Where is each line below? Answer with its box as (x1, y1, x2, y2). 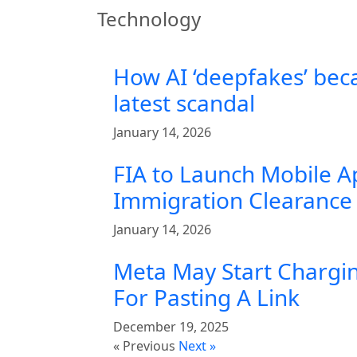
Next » (178, 337, 216, 355)
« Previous (113, 337, 175, 355)
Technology (97, 6, 201, 33)
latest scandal (113, 88, 255, 119)
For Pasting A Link (113, 282, 300, 313)
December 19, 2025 (113, 318, 229, 336)
